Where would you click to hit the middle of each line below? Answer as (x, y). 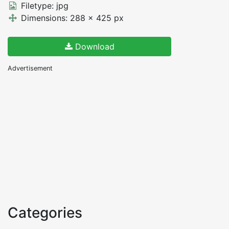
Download (93, 46)
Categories (45, 212)
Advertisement (30, 68)
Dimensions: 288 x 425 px (71, 18)
